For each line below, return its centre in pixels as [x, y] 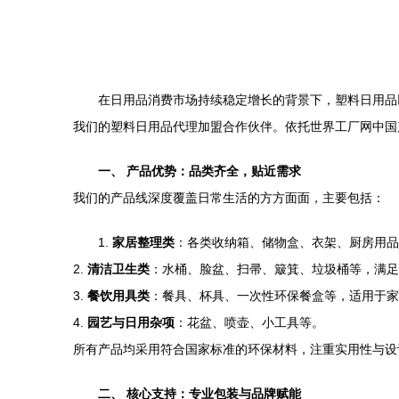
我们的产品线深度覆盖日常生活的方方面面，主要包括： [229, 198]
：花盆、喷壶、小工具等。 [249, 322]
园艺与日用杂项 [131, 322]
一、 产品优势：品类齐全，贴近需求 [199, 171]
